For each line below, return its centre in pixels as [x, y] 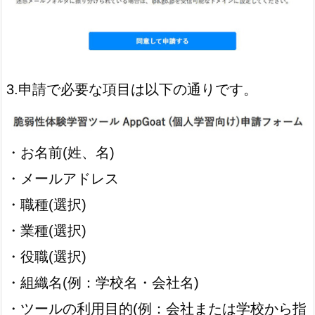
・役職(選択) [46, 257]
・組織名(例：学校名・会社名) [103, 283]
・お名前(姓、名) [60, 153]
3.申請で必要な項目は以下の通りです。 [132, 90]
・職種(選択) [46, 205]
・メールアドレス [63, 179]
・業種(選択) [46, 231]
